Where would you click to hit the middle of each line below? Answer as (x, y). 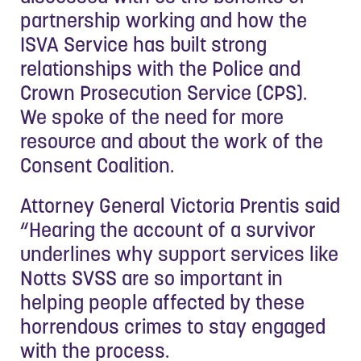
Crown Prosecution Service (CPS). (166, 92)
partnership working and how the (164, 20)
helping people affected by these (162, 302)
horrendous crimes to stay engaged (173, 326)
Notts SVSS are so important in (151, 278)
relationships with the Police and (160, 68)
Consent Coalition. (97, 165)
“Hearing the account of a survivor (168, 229)
